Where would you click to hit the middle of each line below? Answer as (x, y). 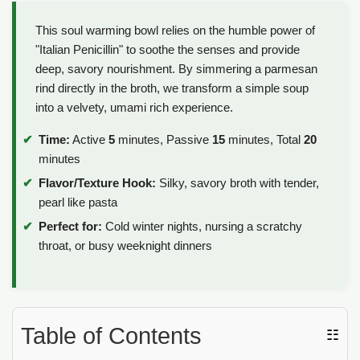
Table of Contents (111, 335)
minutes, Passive (164, 140)
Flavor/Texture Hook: (97, 182)
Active (89, 140)
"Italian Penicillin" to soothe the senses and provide (168, 50)
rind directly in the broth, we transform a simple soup (172, 88)
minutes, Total (264, 140)
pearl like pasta (78, 202)
